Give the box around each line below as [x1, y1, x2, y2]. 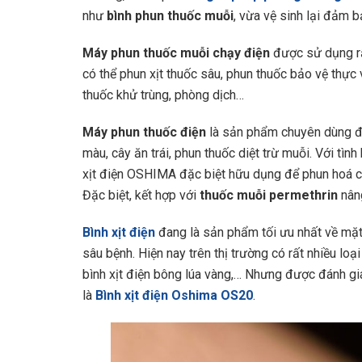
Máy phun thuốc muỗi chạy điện [82, 44, 273, 61]
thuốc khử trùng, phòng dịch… [82, 86, 247, 103]
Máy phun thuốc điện [82, 124, 206, 140]
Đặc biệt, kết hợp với [82, 187, 196, 203]
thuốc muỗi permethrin [196, 187, 341, 203]
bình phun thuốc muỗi [107, 7, 234, 23]
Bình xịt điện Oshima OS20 [95, 287, 253, 303]
